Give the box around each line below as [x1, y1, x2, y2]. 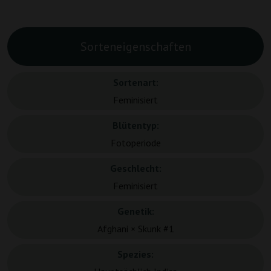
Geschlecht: [109, 162, 162, 175]
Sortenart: [113, 76, 158, 89]
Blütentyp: [112, 119, 159, 132]
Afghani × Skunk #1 [97, 223, 174, 235]
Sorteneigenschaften [80, 39, 191, 55]
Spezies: [117, 248, 154, 261]
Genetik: [117, 205, 154, 218]
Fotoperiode [110, 137, 161, 149]
